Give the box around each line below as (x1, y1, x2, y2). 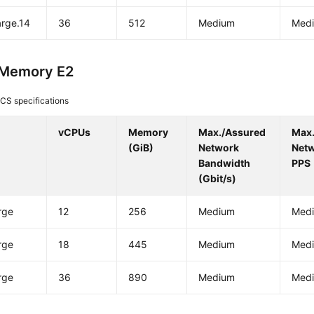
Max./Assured (198, 126, 266, 138)
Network (198, 142, 240, 153)
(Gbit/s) (198, 172, 237, 184)
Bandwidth (198, 157, 251, 169)
